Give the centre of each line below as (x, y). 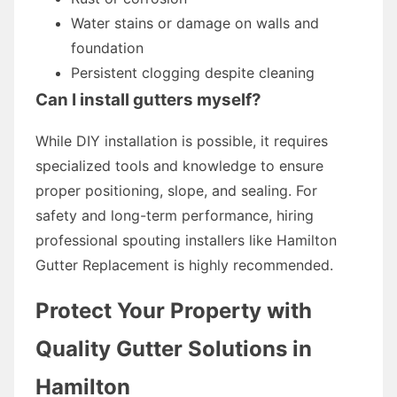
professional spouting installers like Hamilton (186, 240)
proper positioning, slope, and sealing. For (176, 190)
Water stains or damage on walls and (195, 23)
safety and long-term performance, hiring (175, 215)
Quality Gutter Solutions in (174, 348)
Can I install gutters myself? (148, 99)
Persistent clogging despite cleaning (193, 72)
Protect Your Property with (174, 310)
